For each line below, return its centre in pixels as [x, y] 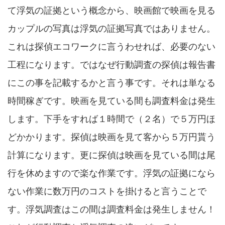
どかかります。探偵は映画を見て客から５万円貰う [111, 137]
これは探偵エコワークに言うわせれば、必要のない [111, 47]
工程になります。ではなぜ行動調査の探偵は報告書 [111, 65]
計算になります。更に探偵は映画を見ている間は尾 [111, 155]
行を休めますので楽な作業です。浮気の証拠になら [111, 173]
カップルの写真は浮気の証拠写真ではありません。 [111, 29]
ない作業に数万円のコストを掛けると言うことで [107, 191]
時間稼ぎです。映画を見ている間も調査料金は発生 [111, 101]
